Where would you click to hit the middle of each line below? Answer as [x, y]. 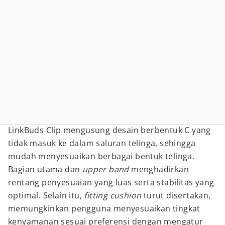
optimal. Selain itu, [46, 195]
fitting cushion [113, 195]
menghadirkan [159, 169]
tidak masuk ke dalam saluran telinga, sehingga [102, 143]
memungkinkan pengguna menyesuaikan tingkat [104, 208]
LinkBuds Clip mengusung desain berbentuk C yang [109, 130]
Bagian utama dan [45, 169]
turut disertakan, [176, 195]
